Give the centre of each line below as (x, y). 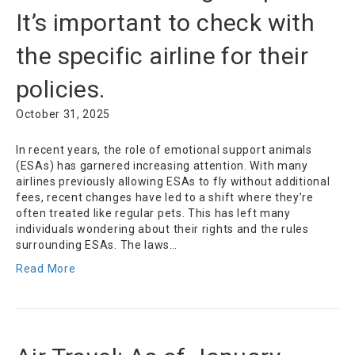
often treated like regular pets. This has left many (153, 214)
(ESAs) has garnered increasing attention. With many (162, 166)
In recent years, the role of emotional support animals (164, 150)
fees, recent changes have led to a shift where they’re (165, 198)
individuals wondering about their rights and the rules (162, 229)
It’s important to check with (166, 23)
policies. (61, 90)
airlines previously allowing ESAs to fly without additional (173, 182)
